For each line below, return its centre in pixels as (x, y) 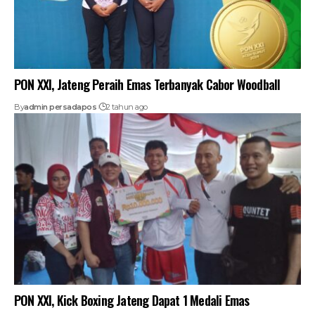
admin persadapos (60, 107)
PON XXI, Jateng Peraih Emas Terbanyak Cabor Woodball (147, 84)
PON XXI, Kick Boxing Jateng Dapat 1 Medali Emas (132, 301)
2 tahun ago (127, 107)
